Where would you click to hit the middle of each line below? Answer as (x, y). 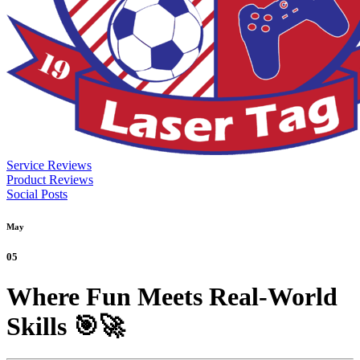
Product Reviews (50, 179)
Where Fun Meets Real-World (172, 296)
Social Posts (37, 194)
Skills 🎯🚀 (65, 326)
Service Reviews (49, 165)
